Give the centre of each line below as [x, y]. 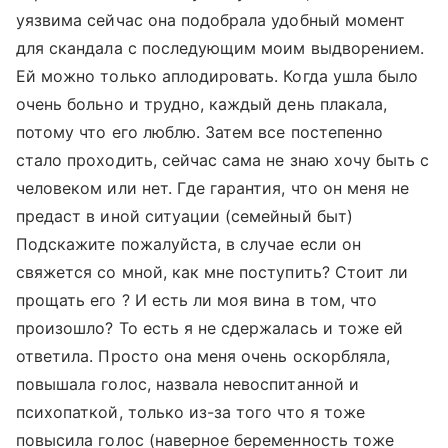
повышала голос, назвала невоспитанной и [187, 384]
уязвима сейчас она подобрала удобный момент [211, 20]
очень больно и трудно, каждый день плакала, [202, 104]
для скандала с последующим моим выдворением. [220, 48]
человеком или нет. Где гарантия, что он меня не [213, 188]
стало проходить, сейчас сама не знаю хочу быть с [223, 160]
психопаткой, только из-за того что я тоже [190, 412]
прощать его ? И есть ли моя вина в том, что [197, 300]
